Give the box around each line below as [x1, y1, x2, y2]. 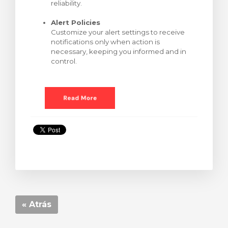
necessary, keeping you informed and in [51, 47, 186, 55]
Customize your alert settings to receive [51, 28, 185, 36]
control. [51, 57, 77, 65]
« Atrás [22, 199, 51, 210]
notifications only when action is [51, 38, 160, 46]
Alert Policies [51, 18, 100, 26]
